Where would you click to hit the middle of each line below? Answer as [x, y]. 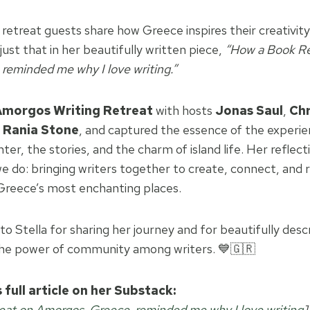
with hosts [184, 110]
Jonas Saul [249, 110]
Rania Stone [41, 129]
